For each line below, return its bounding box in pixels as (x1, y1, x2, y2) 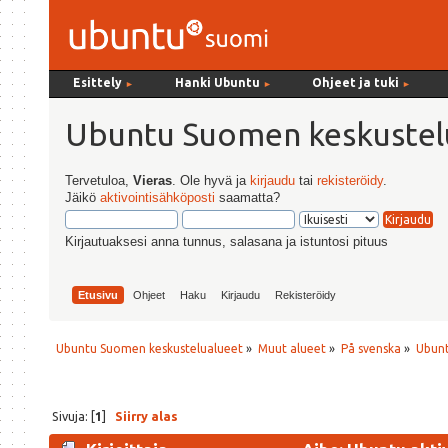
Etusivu (77, 289, 118, 302)
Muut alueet (257, 342, 326, 356)
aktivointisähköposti (100, 189, 216, 205)
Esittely (72, 76, 125, 89)
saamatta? (215, 189, 281, 205)
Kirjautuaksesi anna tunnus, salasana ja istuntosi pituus (65, 233, 389, 249)
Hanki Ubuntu (174, 76, 263, 89)
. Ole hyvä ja (172, 172, 251, 188)
